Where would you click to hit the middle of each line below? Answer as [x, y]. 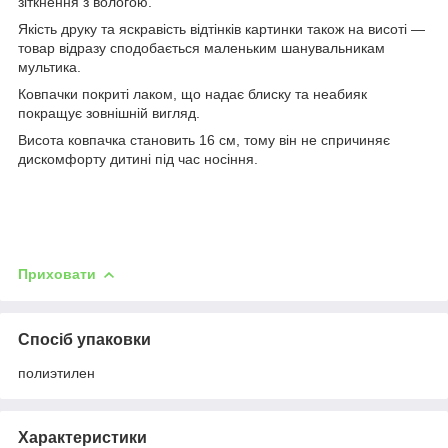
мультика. [49, 67]
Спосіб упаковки [84, 339]
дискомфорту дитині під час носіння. [138, 159]
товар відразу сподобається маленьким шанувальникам [201, 48]
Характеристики [82, 437]
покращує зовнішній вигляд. [111, 113]
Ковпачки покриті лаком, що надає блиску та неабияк [192, 94]
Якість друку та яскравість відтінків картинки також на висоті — [221, 29]
